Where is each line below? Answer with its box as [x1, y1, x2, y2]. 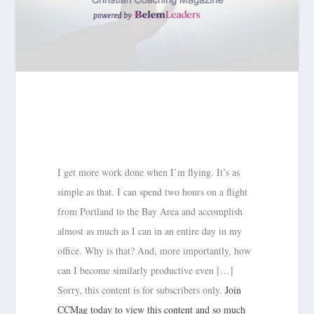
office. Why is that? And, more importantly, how [57, 243, 252, 257]
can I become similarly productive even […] [57, 263, 234, 277]
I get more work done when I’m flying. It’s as [57, 165, 240, 179]
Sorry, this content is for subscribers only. [57, 282, 226, 296]
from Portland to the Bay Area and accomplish [57, 204, 243, 218]
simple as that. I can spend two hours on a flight [57, 184, 248, 198]
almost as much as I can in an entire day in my [57, 224, 243, 238]
